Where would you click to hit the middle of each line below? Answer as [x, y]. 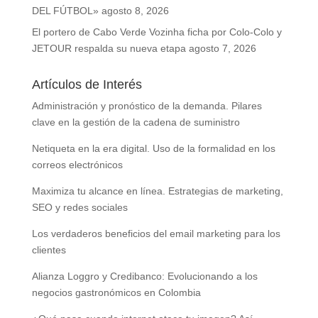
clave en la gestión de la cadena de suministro [136, 122]
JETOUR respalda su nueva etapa [109, 48]
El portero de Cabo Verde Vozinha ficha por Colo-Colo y [157, 32]
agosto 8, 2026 [135, 11]
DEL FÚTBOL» [65, 11]
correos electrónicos [77, 165]
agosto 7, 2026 [222, 48]
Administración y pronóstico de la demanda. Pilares [147, 106]
